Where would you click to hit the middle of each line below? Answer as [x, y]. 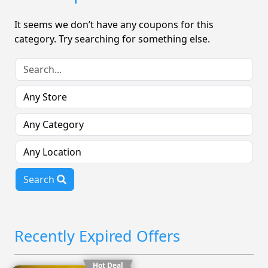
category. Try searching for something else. [112, 39]
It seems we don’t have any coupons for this [114, 25]
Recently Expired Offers [97, 236]
